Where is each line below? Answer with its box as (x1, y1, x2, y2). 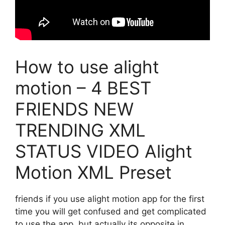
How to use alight (15, 56, 159, 78)
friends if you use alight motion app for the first (15, 194, 204, 204)
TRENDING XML (15, 120, 146, 141)
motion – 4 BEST (15, 77, 151, 99)
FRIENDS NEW (15, 98, 134, 120)
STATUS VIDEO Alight (15, 141, 192, 162)
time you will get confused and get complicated (15, 206, 206, 217)
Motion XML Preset (15, 162, 172, 183)
